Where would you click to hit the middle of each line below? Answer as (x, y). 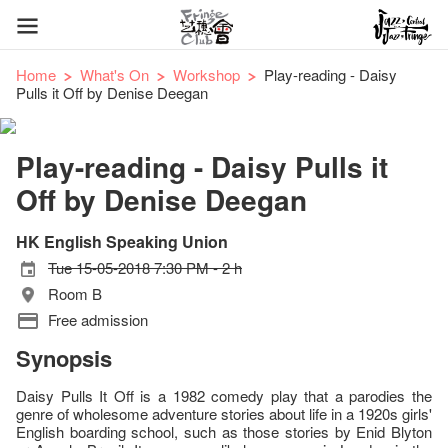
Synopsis (64, 358)
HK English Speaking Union (122, 241)
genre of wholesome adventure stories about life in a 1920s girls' (224, 413)
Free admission (98, 319)
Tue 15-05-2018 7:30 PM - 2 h (145, 267)
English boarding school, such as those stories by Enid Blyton (224, 431)
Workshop (206, 74)
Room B (75, 293)
